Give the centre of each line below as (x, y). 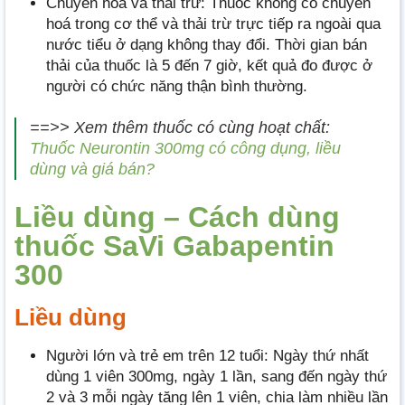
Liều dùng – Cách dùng (177, 217)
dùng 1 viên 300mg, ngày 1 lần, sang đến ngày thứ (217, 377)
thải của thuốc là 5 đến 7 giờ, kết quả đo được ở (209, 66)
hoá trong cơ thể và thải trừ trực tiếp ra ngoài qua (213, 24)
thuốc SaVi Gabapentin (174, 246)
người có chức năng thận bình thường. (177, 87)
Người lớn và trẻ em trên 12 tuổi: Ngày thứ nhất (207, 356)
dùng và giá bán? (92, 169)
